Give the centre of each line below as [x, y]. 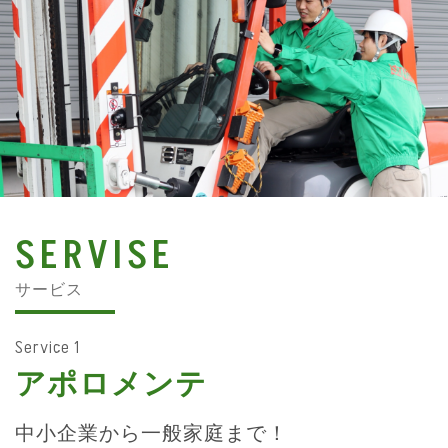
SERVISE [95, 256]
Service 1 [47, 347]
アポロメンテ [111, 382]
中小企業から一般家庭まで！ [151, 432]
